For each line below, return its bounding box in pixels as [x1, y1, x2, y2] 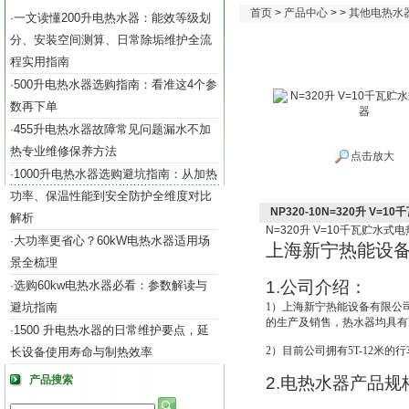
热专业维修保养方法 [10, 144, 117, 158]
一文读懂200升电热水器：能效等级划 [14, 11, 211, 25]
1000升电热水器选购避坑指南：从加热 [14, 167, 217, 181]
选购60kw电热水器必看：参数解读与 [14, 278, 207, 292]
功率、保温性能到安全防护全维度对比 [10, 189, 212, 203]
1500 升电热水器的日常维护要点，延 [14, 323, 209, 337]
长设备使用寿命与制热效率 [10, 345, 152, 359]
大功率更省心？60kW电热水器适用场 [14, 234, 210, 247]
